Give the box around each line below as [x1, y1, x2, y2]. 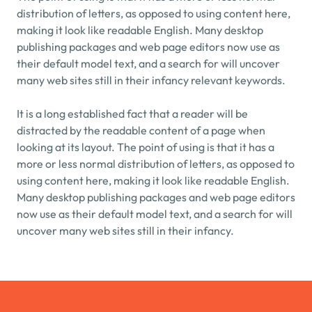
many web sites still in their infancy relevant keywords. [17, 73, 286, 87]
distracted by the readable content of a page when [17, 123, 265, 137]
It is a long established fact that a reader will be [17, 107, 248, 120]
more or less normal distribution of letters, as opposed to [17, 157, 295, 171]
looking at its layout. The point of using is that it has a [17, 140, 274, 154]
